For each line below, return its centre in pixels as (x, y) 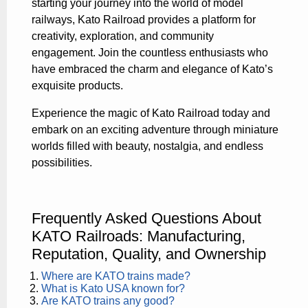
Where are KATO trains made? (116, 276)
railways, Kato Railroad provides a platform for (144, 20)
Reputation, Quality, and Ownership (149, 254)
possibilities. (62, 163)
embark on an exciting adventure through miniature (155, 130)
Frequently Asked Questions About (146, 219)
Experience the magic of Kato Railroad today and (151, 113)
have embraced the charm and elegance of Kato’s (152, 69)
